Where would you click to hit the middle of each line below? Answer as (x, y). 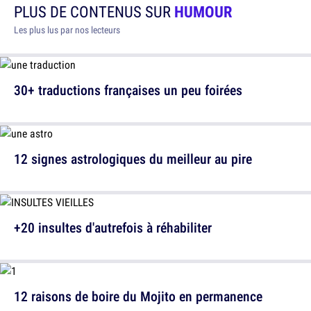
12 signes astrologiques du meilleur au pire (133, 159)
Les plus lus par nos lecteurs (67, 30)
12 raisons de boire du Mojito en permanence (138, 296)
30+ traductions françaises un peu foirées (128, 90)
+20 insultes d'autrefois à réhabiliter (113, 228)
